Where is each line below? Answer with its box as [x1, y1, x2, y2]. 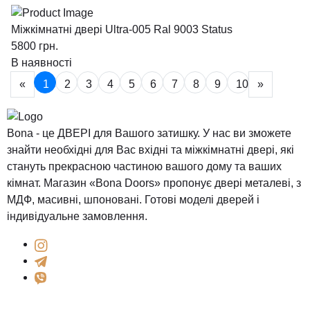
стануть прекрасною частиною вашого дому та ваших [7, 161, 282, 173]
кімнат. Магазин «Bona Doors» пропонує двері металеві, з [7, 177, 301, 190]
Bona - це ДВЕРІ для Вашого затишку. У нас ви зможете [7, 127, 291, 140]
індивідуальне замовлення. [7, 210, 147, 223]
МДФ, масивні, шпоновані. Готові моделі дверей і [7, 194, 259, 206]
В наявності [11, 56, 72, 69]
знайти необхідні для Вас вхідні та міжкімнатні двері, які [7, 144, 294, 156]
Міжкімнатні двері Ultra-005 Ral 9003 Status [11, 23, 232, 35]
